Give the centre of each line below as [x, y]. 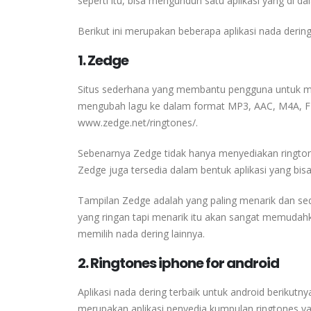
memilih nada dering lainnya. [141, 233]
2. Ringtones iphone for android [178, 263]
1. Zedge [103, 60]
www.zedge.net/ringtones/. [138, 122]
